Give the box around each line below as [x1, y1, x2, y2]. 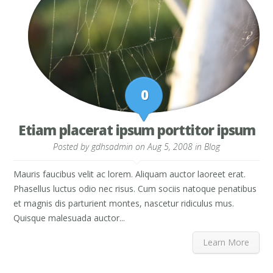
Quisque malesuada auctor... [13, 211, 126, 224]
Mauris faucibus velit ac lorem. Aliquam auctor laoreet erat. [13, 168, 246, 180]
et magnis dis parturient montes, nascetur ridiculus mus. [13, 197, 235, 209]
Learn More [202, 236, 249, 248]
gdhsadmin [91, 140, 133, 152]
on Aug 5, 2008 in [133, 140, 204, 152]
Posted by [53, 140, 91, 152]
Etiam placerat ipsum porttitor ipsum [18, 120, 255, 139]
